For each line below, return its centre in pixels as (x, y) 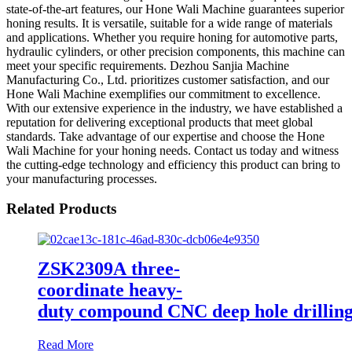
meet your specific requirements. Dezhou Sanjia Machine (148, 65)
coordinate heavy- (110, 290)
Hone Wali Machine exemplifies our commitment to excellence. (163, 93)
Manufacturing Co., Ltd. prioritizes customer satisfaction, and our (168, 79)
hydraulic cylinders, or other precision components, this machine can (176, 51)
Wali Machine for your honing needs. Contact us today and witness (172, 150)
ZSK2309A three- (109, 268)
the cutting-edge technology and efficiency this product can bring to (173, 164)
